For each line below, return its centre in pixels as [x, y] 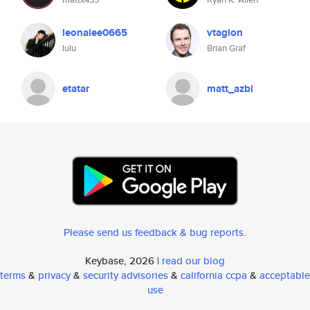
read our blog [193, 261]
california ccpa [214, 275]
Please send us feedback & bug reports [154, 232]
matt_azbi [230, 89]
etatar [76, 89]
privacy [54, 275]
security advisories [126, 275]
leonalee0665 [95, 33]
